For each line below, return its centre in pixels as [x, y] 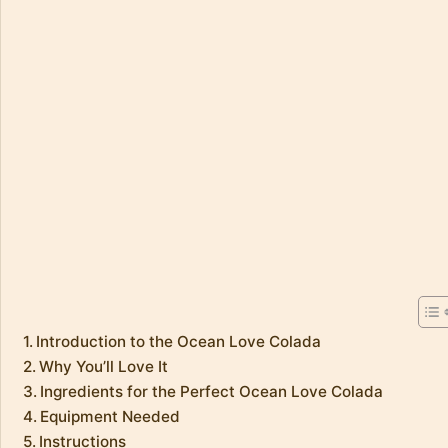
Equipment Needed [110, 416]
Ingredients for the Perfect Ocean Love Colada [212, 391]
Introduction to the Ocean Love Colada [179, 341]
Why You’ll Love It [104, 366]
